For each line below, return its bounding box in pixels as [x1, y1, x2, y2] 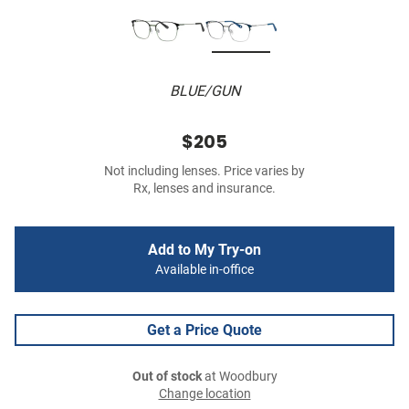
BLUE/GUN [169, 82, 240, 100]
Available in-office [155, 262, 254, 278]
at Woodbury [201, 369, 278, 385]
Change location [158, 386, 251, 403]
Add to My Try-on [148, 241, 261, 259]
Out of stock [131, 369, 202, 385]
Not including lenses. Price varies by [104, 163, 305, 180]
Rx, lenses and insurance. [133, 181, 276, 197]
